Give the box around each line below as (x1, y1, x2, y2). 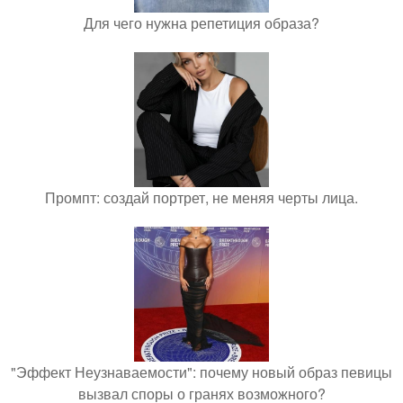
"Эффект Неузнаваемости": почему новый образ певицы (11, 362, 392, 382)
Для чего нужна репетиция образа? (84, 13, 319, 33)
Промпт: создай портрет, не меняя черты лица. (45, 187, 358, 208)
